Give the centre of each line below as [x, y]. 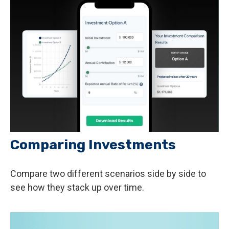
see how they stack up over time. [77, 187]
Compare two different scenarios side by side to [108, 173]
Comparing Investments [93, 144]
